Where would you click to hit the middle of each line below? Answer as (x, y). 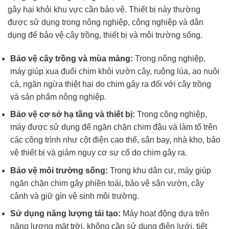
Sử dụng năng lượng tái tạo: (65, 214)
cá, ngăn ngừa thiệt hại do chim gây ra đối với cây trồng (111, 84)
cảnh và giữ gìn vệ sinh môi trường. (75, 196)
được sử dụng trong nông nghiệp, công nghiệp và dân (106, 22)
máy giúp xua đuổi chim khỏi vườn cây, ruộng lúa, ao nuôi (115, 71)
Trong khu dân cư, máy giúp (159, 170)
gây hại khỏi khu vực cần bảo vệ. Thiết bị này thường (104, 9)
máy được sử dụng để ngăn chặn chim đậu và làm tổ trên (114, 127)
